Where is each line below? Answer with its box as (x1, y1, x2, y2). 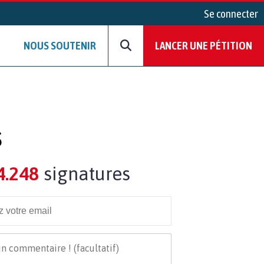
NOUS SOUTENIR (24, 39, 96, 52)
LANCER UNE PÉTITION (155, 39, 252, 52)
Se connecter (204, 7, 258, 20)
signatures (38, 162, 130, 184)
